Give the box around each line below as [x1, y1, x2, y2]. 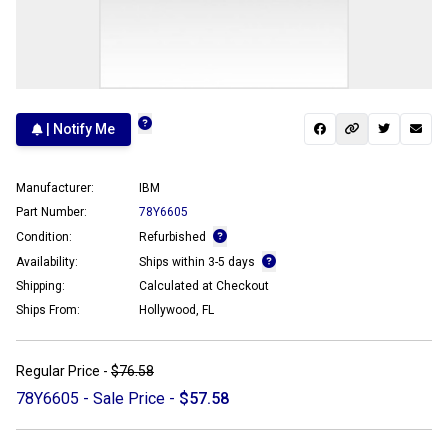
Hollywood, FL [139, 302, 214, 317]
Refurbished [139, 229, 209, 244]
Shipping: [16, 278, 65, 293]
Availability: [16, 254, 78, 269]
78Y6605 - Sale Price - [16, 388, 179, 408]
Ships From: [16, 302, 80, 317]
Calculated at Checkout [139, 278, 269, 293]
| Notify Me [43, 121, 115, 138]
